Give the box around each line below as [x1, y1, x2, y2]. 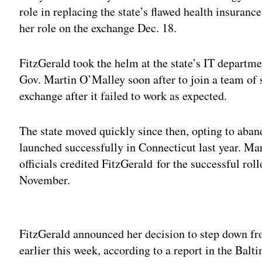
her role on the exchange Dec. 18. [19, 19, 177, 36]
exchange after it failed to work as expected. [19, 87, 227, 104]
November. [19, 171, 71, 188]
